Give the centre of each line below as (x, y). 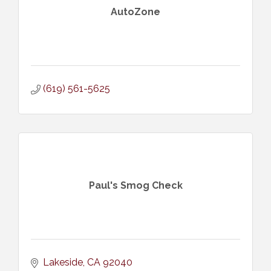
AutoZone (135, 12)
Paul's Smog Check (135, 186)
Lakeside (63, 262)
